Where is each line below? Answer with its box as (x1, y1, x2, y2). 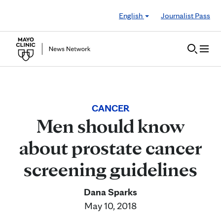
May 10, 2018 (84, 200, 137, 212)
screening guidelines (24, 157, 197, 181)
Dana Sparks (84, 186, 137, 198)
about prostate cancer (19, 136, 202, 159)
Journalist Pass (161, 10, 210, 20)
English (119, 10, 144, 20)
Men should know (37, 114, 184, 138)
